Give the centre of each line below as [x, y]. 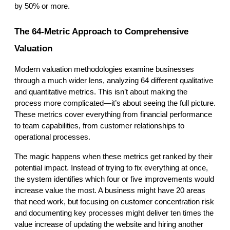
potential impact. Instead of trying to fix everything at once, [111, 168]
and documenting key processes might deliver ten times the [114, 213]
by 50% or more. [42, 6]
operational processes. [52, 137]
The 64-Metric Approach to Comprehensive [101, 32]
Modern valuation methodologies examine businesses [104, 70]
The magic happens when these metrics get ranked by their [113, 157]
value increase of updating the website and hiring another [109, 225]
